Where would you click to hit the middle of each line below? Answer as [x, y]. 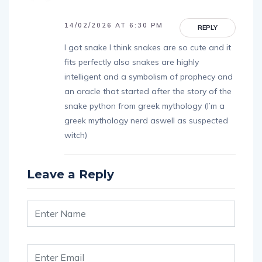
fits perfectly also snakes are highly [132, 62]
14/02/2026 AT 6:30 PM [114, 25]
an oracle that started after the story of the [148, 91]
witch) [76, 135]
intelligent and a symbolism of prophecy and [149, 76]
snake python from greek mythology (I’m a [144, 106]
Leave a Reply [70, 174]
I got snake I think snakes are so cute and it [148, 47]
